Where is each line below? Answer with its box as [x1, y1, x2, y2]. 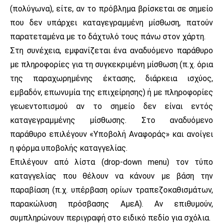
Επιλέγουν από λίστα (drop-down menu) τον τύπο [10, 157, 213, 167]
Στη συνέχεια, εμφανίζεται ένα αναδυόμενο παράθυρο [10, 45, 213, 55]
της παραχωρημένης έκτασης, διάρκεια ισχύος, [10, 73, 213, 83]
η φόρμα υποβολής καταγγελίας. [10, 143, 127, 153]
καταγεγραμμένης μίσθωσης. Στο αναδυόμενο [10, 115, 213, 125]
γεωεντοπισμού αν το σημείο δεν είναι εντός [10, 101, 213, 111]
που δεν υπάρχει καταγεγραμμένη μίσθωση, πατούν [10, 17, 213, 27]
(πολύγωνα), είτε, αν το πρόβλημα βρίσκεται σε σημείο [10, 3, 213, 13]
